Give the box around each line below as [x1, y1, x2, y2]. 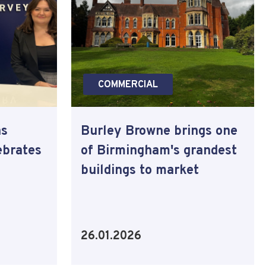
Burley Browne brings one [81, 123, 237, 140]
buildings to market [81, 162, 199, 179]
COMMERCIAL [98, 78, 158, 91]
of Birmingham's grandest [81, 142, 237, 159]
